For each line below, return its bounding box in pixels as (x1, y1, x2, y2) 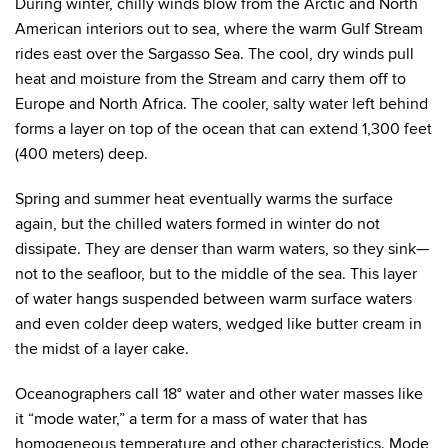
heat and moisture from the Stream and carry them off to (15, 69, 406, 90)
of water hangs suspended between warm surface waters (15, 289, 412, 310)
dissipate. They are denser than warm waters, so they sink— (15, 239, 429, 260)
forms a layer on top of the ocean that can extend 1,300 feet (15, 119, 432, 140)
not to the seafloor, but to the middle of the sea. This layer (15, 264, 417, 285)
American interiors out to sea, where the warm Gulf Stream (15, 19, 423, 40)
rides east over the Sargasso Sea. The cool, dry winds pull (15, 44, 414, 65)
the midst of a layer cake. (15, 339, 189, 360)
